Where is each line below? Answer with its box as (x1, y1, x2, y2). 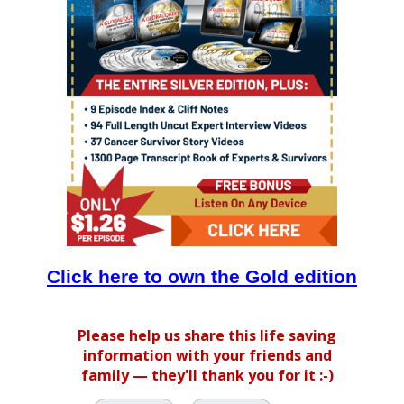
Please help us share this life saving (78, 326, 336, 346)
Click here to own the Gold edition (47, 266, 357, 288)
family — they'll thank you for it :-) (80, 365, 334, 386)
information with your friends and (82, 345, 332, 366)
